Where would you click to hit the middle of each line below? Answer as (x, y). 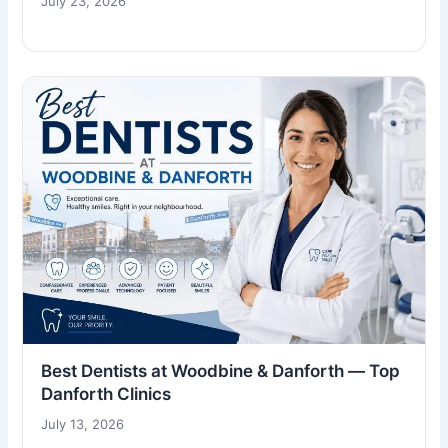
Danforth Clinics (106, 394)
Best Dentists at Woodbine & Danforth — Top (221, 371)
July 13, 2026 (83, 424)
